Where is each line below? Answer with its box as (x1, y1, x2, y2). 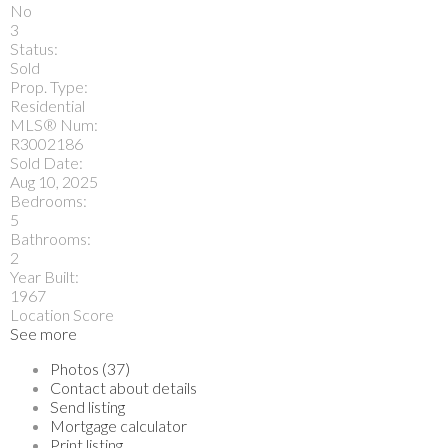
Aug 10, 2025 (10, 171, 98, 191)
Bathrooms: (10, 228, 91, 248)
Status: (10, 38, 58, 58)
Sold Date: (10, 152, 83, 172)
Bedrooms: (10, 190, 87, 210)
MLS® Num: (10, 114, 98, 134)
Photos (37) (50, 358, 130, 378)
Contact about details (50, 377, 197, 397)
